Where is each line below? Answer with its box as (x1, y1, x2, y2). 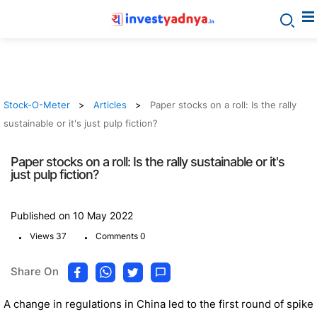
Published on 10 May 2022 (11, 209, 133, 221)
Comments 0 (96, 231, 146, 241)
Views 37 (30, 231, 67, 241)
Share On (11, 265, 59, 279)
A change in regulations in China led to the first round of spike (4, 297, 313, 311)
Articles (93, 99, 127, 110)
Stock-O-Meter (4, 99, 70, 110)
